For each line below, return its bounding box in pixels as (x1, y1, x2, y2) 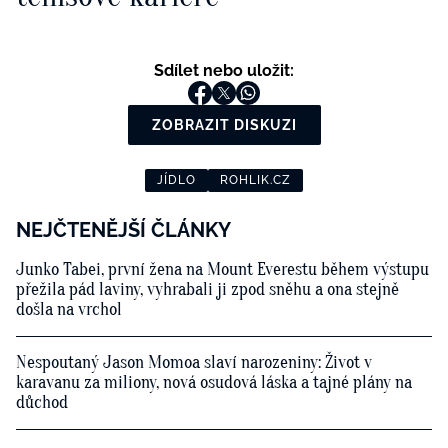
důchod (16, 392, 68, 414)
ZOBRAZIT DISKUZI (151, 117, 297, 134)
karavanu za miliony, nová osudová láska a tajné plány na (16, 372, 412, 394)
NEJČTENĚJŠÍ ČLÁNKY (16, 218, 231, 243)
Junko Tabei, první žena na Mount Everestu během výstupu (16, 259, 429, 281)
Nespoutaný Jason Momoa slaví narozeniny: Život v (16, 352, 372, 374)
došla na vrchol (16, 299, 122, 321)
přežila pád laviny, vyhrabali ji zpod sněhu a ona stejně (16, 279, 399, 301)
